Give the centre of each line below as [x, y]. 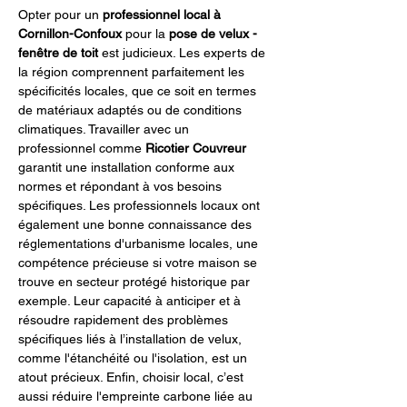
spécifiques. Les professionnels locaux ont [141, 205]
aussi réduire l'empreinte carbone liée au [137, 396]
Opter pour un [60, 15]
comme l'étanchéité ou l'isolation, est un [134, 358]
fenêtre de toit [58, 53]
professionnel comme [82, 148]
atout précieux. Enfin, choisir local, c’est [133, 377]
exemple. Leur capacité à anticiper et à [131, 301]
